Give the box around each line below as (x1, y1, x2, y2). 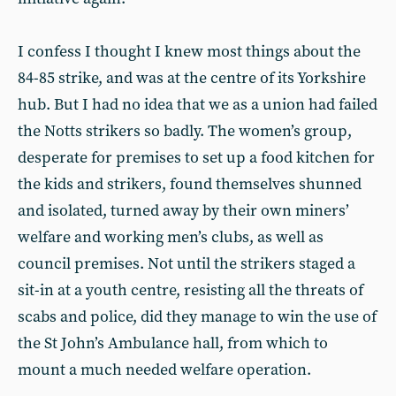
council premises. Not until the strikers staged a (18, 254, 355, 274)
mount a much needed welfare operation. (18, 360, 311, 380)
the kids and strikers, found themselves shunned (18, 174, 362, 194)
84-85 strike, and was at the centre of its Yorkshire (18, 68, 366, 88)
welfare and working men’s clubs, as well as (18, 227, 324, 247)
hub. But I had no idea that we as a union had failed (18, 95, 377, 115)
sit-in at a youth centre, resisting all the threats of (18, 280, 363, 301)
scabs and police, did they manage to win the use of (18, 307, 377, 327)
